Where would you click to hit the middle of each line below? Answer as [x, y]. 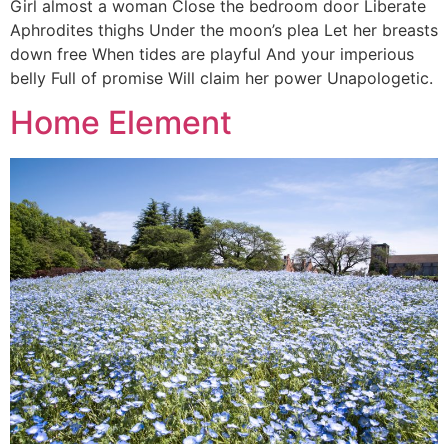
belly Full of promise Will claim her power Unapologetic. [221, 78]
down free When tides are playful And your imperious [212, 54]
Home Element [121, 123]
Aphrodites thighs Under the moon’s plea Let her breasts [224, 30]
